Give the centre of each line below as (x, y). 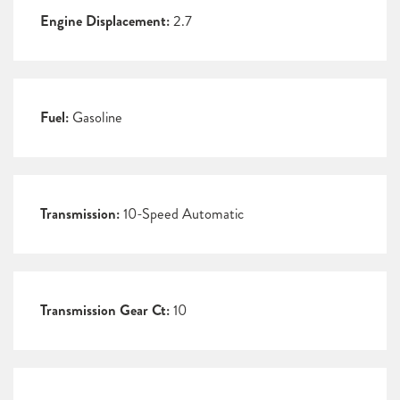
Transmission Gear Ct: (105, 311)
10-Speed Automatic (182, 214)
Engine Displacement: (105, 21)
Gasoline (96, 118)
